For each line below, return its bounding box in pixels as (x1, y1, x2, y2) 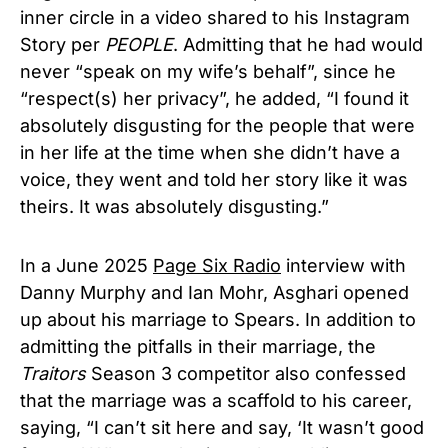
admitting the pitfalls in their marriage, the (20, 335, 376, 357)
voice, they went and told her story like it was (20, 168, 408, 190)
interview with (281, 254, 406, 276)
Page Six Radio (153, 254, 281, 276)
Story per (20, 33, 100, 55)
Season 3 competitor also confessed (86, 362, 406, 384)
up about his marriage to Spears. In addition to (20, 308, 416, 330)
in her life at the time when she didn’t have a (20, 141, 400, 163)
